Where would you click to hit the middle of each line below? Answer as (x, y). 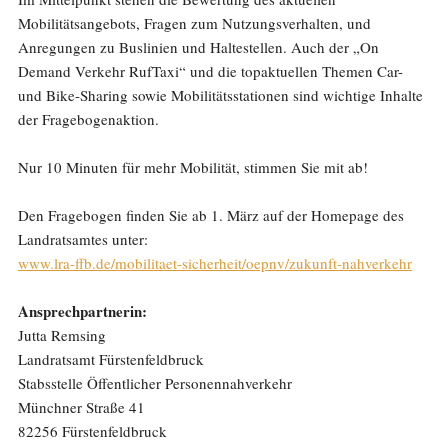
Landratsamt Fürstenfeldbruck (110, 359)
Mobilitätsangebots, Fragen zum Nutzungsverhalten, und (194, 23)
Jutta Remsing (61, 335)
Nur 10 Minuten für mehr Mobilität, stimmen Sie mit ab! (192, 167)
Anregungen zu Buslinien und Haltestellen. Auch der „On (198, 47)
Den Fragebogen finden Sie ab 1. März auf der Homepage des (210, 215)
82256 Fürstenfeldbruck (92, 431)
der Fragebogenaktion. (88, 119)
